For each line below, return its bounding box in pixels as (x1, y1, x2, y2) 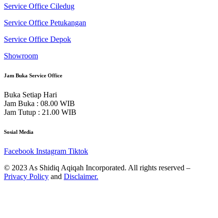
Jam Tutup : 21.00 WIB (4, 108, 76, 116)
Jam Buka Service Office (4, 72, 62, 78)
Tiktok (68, 146, 88, 155)
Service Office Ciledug (4, 1, 74, 10)
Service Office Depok (4, 35, 71, 43)
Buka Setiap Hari (4, 90, 57, 99)
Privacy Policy (4, 172, 49, 181)
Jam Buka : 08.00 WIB (4, 99, 75, 108)
